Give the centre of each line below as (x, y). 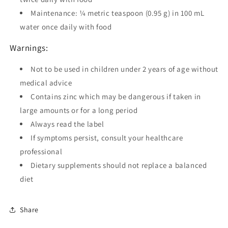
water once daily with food (66, 27)
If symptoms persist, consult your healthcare (107, 138)
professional (41, 151)
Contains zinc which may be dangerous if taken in (116, 96)
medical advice (46, 83)
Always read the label (67, 124)
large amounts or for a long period (79, 110)
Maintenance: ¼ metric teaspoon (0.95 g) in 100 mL (118, 13)
